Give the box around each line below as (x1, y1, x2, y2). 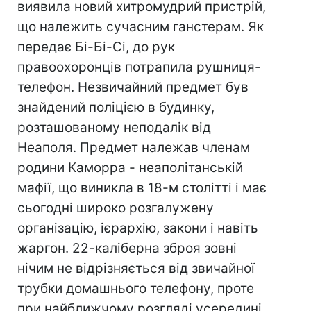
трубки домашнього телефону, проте (17, 280, 254, 296)
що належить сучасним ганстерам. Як (17, 19, 264, 35)
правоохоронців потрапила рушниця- (17, 59, 261, 75)
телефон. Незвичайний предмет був (17, 79, 249, 95)
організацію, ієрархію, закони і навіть (17, 220, 258, 236)
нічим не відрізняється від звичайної (17, 260, 255, 276)
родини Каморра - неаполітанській (17, 160, 243, 176)
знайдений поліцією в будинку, (17, 99, 215, 115)
